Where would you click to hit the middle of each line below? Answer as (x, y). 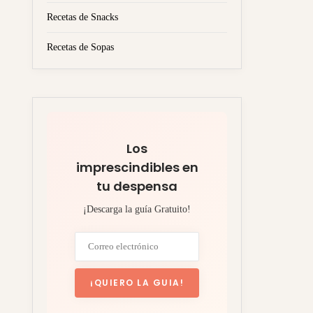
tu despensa (137, 186)
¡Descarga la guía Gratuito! (137, 209)
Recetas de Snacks (82, 17)
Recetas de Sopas (80, 47)
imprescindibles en (137, 167)
